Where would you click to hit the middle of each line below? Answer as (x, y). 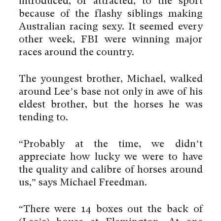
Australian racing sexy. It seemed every (110, 27)
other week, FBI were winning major (110, 40)
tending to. (43, 118)
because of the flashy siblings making (110, 14)
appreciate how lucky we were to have (110, 157)
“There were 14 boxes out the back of (110, 209)
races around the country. (76, 53)
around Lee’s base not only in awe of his (110, 92)
